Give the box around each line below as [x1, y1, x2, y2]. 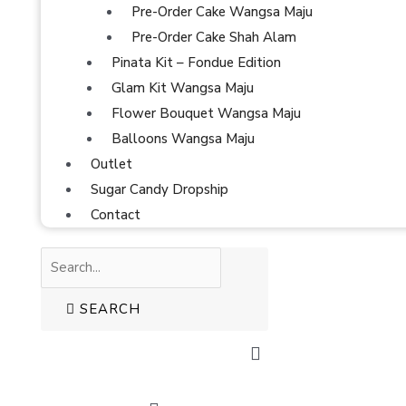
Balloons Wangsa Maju [111, 129, 255, 148]
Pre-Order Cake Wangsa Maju [131, 2, 313, 21]
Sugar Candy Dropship [91, 179, 228, 198]
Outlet [91, 154, 132, 173]
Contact [91, 205, 140, 224]
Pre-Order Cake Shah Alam [131, 27, 296, 46]
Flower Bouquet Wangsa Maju [111, 103, 301, 122]
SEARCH [80, 299, 140, 318]
